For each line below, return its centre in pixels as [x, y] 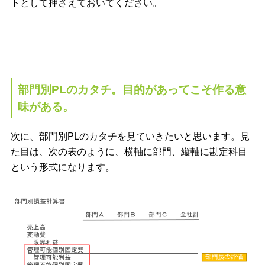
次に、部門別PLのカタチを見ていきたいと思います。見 [130, 137]
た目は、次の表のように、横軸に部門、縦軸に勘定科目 [129, 152]
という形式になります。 [62, 167]
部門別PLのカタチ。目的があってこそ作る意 [132, 90]
